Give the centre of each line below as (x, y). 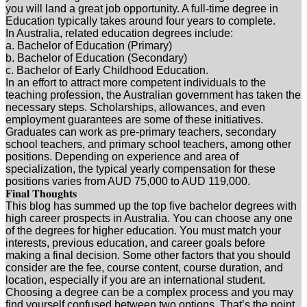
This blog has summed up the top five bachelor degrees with (151, 206)
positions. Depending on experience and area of (122, 156)
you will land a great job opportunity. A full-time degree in (142, 8)
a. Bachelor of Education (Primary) (89, 45)
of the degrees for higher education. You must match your (143, 230)
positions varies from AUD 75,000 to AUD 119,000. (128, 181)
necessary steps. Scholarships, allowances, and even (135, 107)
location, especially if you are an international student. (135, 280)
